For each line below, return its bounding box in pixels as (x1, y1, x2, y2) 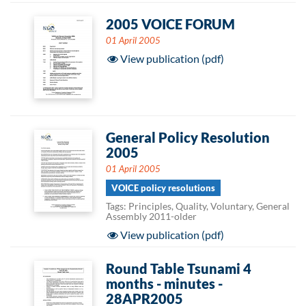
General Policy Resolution (106, 129, 270, 145)
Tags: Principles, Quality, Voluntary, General (106, 200, 290, 212)
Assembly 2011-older (106, 210, 197, 222)
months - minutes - (106, 275, 223, 292)
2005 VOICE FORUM (106, 16, 235, 32)
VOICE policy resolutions (111, 182, 215, 193)
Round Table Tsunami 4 (106, 260, 251, 277)
